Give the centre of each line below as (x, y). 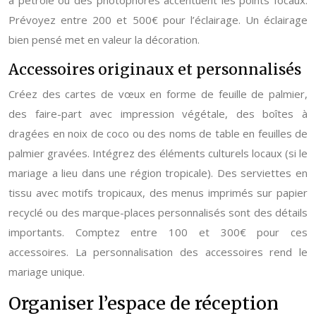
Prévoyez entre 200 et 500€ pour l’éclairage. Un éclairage (158, 20)
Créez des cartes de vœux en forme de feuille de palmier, (158, 94)
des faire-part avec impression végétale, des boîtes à (158, 114)
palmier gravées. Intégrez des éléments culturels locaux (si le (158, 153)
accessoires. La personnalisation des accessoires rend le (158, 252)
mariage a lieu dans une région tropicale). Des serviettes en (158, 173)
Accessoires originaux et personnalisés (155, 69)
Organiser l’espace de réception (144, 303)
